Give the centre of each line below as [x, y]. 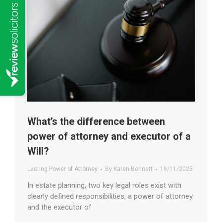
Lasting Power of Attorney [62, 169]
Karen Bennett [133, 169]
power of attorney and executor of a [109, 137]
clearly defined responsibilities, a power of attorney [110, 196]
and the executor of [59, 207]
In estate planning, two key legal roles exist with [104, 186]
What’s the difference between [96, 122]
